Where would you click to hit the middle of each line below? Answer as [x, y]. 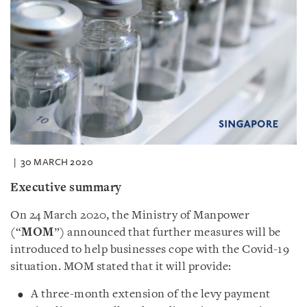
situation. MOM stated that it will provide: [121, 267]
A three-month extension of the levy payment [151, 294]
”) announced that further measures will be [167, 232]
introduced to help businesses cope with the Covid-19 [150, 249]
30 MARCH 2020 [57, 162]
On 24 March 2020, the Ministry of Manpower [130, 215]
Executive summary [66, 188]
